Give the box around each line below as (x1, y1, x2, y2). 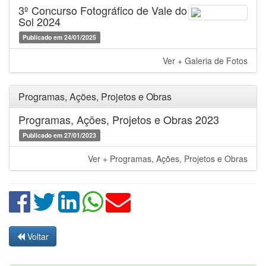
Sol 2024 (18, 14, 61, 29)
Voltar (27, 230, 49, 242)
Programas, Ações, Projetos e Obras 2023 (18, 112, 219, 127)
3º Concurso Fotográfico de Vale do (18, 2, 187, 18)
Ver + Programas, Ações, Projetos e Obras (88, 153, 248, 164)
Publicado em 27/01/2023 (23, 131, 97, 140)
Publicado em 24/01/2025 (23, 33, 97, 42)
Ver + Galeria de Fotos (163, 55, 248, 66)
